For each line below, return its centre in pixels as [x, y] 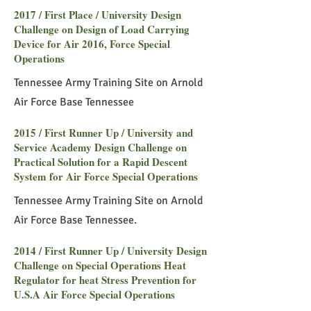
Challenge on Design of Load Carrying [102, 29]
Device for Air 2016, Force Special [92, 44]
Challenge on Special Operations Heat [100, 265]
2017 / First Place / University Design [98, 15]
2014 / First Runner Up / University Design [110, 251]
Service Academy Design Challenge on [100, 147]
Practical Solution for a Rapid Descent [101, 162]
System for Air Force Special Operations [106, 176]
